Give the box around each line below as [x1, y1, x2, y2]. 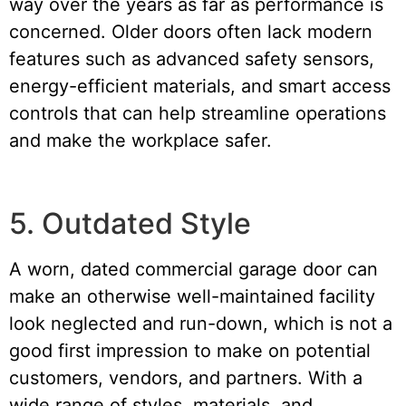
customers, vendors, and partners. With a [9, 367, 362, 390]
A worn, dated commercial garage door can [9, 258, 378, 281]
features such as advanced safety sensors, [9, 47, 374, 70]
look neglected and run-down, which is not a [9, 313, 392, 335]
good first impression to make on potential [9, 340, 371, 362]
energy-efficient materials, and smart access [9, 74, 391, 97]
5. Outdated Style [9, 206, 251, 242]
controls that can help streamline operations [9, 101, 386, 124]
